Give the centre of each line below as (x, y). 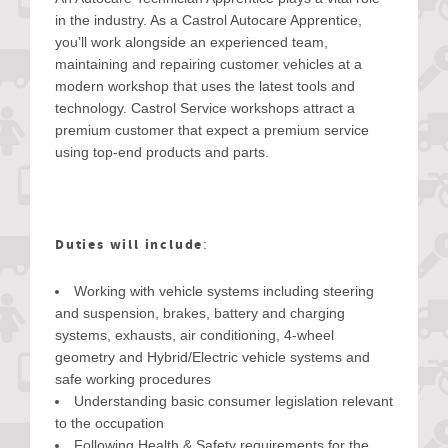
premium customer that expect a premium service (212, 130)
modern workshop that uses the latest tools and (205, 86)
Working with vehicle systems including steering (224, 291)
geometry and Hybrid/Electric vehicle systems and (212, 357)
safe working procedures (133, 379)
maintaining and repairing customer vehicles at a (208, 64)
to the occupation (109, 423)
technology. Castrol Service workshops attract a (205, 108)
